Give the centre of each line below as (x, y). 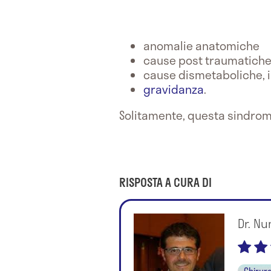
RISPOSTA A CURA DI (165, 182)
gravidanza (174, 89)
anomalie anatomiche (201, 45)
